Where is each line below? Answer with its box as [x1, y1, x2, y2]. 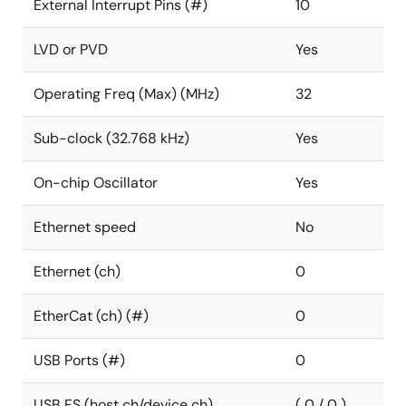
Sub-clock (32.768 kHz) [34, 129, 189, 148]
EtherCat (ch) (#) [34, 306, 149, 325]
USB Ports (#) [34, 351, 125, 370]
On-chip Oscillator [34, 173, 158, 192]
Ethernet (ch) [34, 262, 121, 281]
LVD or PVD [34, 40, 108, 59]
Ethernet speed [34, 217, 136, 237]
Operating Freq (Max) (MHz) [34, 84, 219, 103]
